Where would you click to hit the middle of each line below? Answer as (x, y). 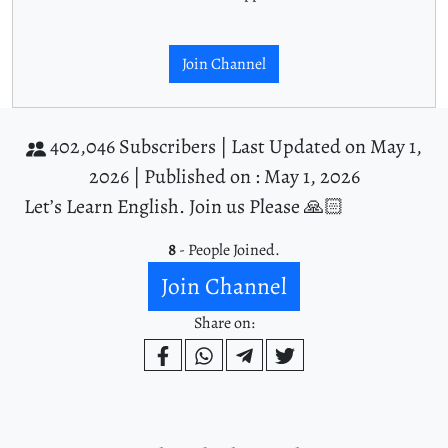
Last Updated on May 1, (326, 147)
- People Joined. (228, 250)
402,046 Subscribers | (138, 147)
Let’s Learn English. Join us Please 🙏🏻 (184, 207)
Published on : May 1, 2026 (251, 177)
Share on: (224, 323)
